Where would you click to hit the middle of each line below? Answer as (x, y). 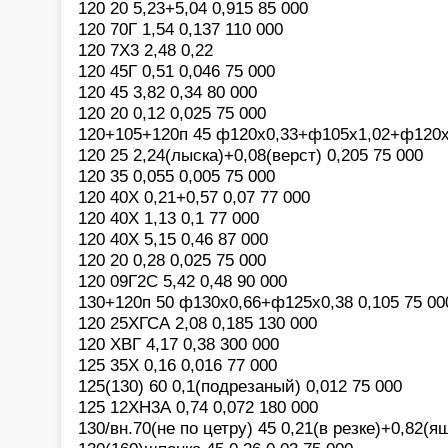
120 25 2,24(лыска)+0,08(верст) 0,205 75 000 (250, 154)
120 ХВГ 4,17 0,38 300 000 (178, 343)
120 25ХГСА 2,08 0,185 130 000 (197, 322)
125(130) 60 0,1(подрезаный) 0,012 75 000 (240, 385)
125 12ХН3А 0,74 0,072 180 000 (198, 406)
